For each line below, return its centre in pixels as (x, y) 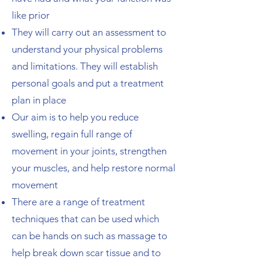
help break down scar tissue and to (86, 253)
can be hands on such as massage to (89, 236)
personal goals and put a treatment (88, 83)
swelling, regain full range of (72, 134)
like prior (32, 15)
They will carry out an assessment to (89, 32)
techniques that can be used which (85, 219)
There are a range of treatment (78, 202)
